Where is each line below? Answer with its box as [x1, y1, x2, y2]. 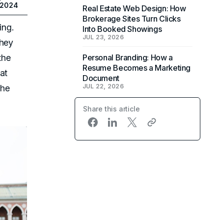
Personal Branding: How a [82, 53, 173, 62]
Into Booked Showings [82, 24, 162, 34]
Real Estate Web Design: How [82, 3, 186, 13]
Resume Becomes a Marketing [82, 63, 191, 73]
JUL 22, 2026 [82, 82, 124, 90]
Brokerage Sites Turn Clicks [82, 14, 181, 24]
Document [82, 73, 119, 83]
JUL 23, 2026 [82, 33, 124, 41]
